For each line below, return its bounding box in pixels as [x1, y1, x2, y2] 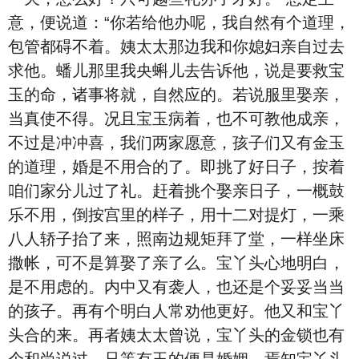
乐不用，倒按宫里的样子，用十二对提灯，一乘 [8, 206, 345, 224]
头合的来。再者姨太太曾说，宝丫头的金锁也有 [8, 326, 345, 344]
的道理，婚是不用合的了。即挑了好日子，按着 [8, 158, 345, 175]
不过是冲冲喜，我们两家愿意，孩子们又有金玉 [8, 134, 345, 151]
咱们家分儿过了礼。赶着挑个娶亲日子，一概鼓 [8, 182, 345, 200]
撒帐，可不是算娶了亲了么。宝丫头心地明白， [8, 254, 345, 272]
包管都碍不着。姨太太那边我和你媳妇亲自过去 [8, 38, 345, 55]
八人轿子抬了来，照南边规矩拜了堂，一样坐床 [8, 230, 345, 248]
